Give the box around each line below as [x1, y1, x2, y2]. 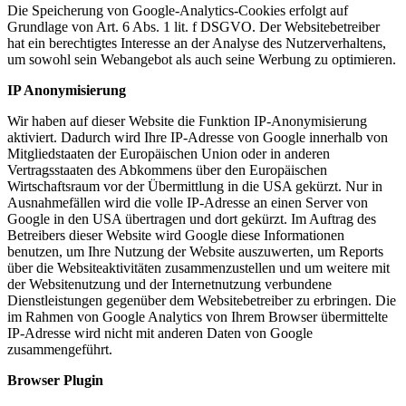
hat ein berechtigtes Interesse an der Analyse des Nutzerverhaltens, [7, 34, 386, 51]
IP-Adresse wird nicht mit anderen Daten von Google [7, 324, 313, 341]
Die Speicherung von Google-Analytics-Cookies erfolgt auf [7, 2, 348, 18]
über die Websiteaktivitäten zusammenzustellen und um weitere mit [7, 259, 390, 275]
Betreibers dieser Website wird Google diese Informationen [7, 227, 344, 243]
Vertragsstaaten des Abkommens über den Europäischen [7, 161, 327, 178]
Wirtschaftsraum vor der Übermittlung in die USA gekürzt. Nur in [7, 178, 382, 194]
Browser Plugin [7, 372, 103, 388]
